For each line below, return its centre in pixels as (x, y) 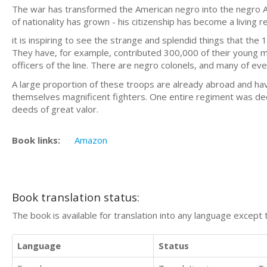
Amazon (91, 140)
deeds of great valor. (55, 109)
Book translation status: (76, 197)
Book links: (36, 140)
